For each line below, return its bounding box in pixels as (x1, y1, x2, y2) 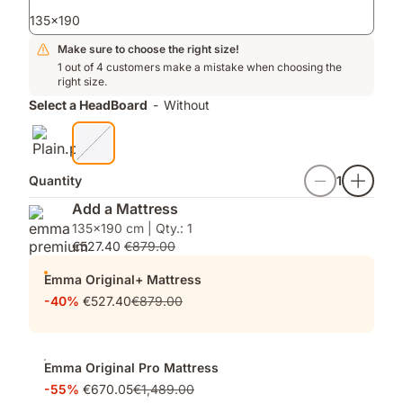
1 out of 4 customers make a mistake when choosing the (58, 60, 342, 74)
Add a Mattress (72, 200, 178, 218)
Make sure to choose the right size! (58, 42, 239, 56)
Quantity (29, 173, 82, 188)
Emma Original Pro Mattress (44, 360, 219, 375)
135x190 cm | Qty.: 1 (72, 220, 193, 236)
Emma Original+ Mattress (44, 272, 201, 287)
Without (164, 97, 210, 112)
